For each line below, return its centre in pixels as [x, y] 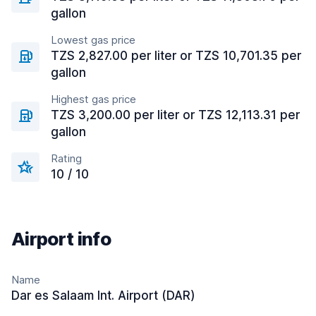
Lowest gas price [93, 40]
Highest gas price [93, 99]
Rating [66, 158]
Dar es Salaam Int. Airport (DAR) [103, 296]
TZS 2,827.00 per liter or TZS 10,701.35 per [176, 56]
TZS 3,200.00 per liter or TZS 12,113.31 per [175, 115]
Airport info [61, 239]
